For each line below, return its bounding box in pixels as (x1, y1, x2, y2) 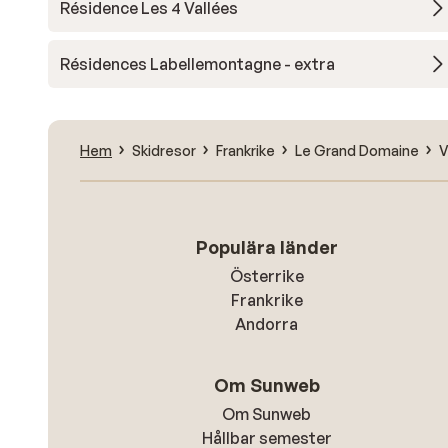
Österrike (229, 266, 304, 286)
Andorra (235, 314, 299, 334)
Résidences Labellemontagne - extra (60, 54, 335, 74)
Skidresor (132, 141, 196, 159)
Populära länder (195, 236, 338, 258)
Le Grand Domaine (295, 141, 419, 159)
